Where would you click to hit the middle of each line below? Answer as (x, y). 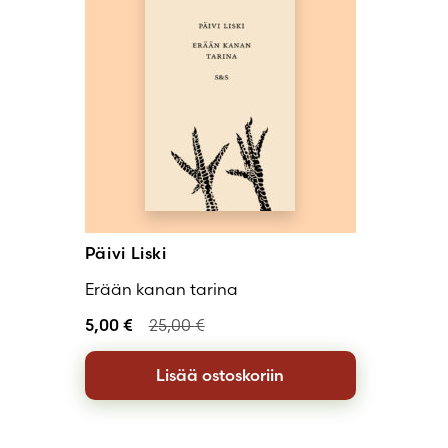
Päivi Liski (125, 252)
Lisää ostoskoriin (220, 375)
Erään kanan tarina (161, 288)
